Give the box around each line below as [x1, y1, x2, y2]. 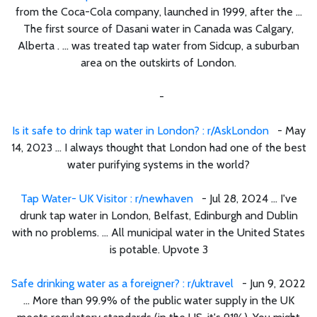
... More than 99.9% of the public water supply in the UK [23, 293, 294, 307]
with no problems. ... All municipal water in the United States [12, 225, 305, 239]
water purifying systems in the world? [67, 157, 250, 171]
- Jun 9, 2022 [234, 276, 306, 290]
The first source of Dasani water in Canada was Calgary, [23, 21, 294, 35]
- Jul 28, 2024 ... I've [192, 191, 297, 205]
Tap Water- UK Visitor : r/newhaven [20, 191, 193, 205]
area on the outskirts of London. [81, 55, 236, 69]
